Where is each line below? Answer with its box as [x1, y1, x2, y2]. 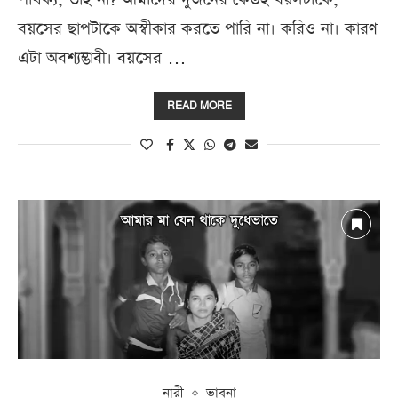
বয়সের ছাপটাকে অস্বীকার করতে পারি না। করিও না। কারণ [18, 17, 378, 40]
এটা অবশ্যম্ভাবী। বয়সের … [18, 46, 187, 69]
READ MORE [166, 98, 232, 113]
